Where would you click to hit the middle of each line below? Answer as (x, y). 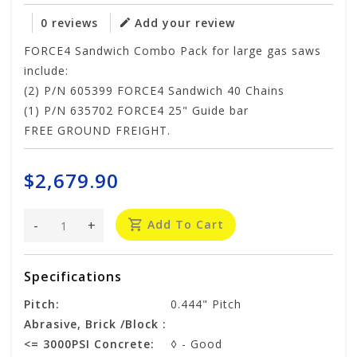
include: (46, 71)
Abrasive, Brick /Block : (95, 324)
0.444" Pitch (206, 304)
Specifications (73, 277)
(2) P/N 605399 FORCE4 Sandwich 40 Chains (154, 91)
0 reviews (69, 23)
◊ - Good (196, 344)
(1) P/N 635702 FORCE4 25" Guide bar (136, 111)
